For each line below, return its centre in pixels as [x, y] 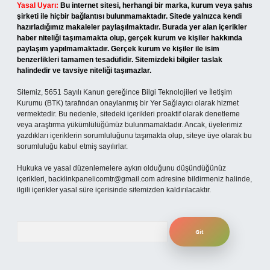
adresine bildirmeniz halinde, [203, 179]
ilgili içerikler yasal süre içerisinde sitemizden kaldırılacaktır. [114, 190]
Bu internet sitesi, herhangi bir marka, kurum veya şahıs [156, 5]
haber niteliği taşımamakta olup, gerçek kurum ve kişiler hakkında [130, 38]
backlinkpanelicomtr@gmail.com [102, 179]
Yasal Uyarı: [38, 5]
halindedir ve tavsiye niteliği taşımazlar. [84, 71]
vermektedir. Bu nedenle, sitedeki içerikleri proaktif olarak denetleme [128, 114]
